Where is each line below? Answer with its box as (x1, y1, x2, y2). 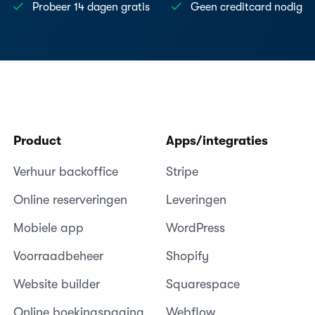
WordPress (165, 220, 225, 235)
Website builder (13, 276, 100, 291)
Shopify (165, 248, 209, 263)
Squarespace (165, 276, 240, 291)
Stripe (165, 164, 198, 179)
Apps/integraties (165, 133, 268, 148)
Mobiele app (13, 220, 84, 235)
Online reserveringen (13, 192, 127, 207)
